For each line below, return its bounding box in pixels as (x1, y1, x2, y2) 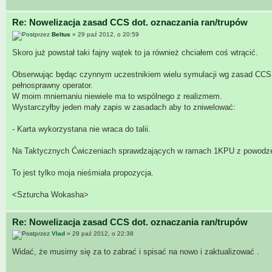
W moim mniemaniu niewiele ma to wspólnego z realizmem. (12, 91, 222, 101)
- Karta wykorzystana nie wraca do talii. (12, 124, 151, 134)
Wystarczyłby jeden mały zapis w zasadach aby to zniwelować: (12, 102, 236, 112)
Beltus (52, 30, 70, 38)
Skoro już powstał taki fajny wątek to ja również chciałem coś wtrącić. (12, 47, 258, 57)
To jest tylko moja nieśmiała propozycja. (12, 168, 154, 177)
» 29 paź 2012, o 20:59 (70, 30, 139, 38)
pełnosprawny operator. (12, 80, 93, 90)
